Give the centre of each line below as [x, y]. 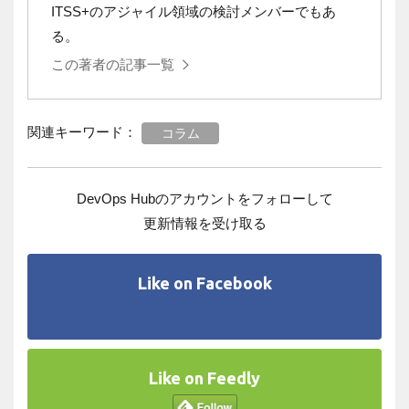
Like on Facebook [204, 283]
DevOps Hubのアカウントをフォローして [204, 198]
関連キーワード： [82, 131]
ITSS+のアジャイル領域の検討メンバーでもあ [194, 11]
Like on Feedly [204, 378]
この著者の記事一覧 [113, 64]
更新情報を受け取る [204, 223]
